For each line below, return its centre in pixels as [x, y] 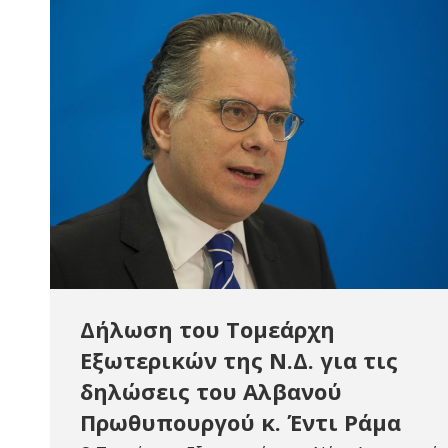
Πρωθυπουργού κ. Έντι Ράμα [240, 422]
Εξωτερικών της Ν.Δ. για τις [239, 360]
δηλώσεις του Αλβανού [211, 391]
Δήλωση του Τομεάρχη [207, 329]
